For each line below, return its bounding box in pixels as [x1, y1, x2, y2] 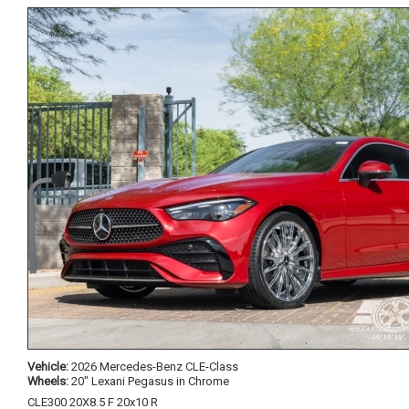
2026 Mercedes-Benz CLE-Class [68, 360, 238, 373]
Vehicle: [27, 360, 68, 373]
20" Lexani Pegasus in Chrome [68, 374, 229, 388]
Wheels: [27, 374, 68, 388]
